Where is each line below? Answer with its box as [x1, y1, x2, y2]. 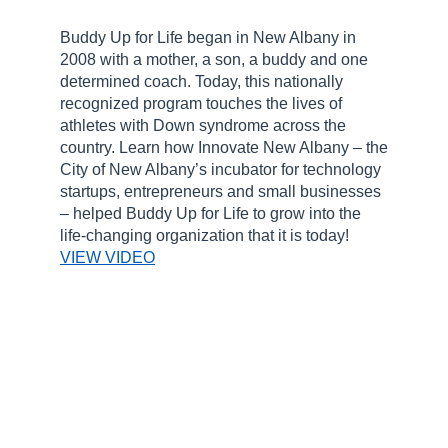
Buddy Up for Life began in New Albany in [60, 29, 356, 46]
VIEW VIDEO [60, 249, 155, 266]
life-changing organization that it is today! [60, 227, 349, 244]
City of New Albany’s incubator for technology [60, 161, 381, 178]
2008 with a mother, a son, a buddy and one [60, 51, 368, 68]
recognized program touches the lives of [60, 95, 342, 112]
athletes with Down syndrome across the [60, 117, 346, 134]
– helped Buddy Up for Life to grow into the [60, 205, 361, 222]
